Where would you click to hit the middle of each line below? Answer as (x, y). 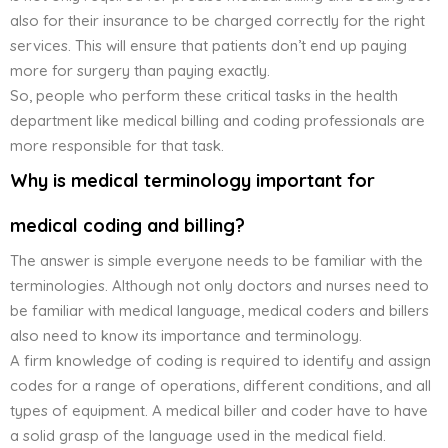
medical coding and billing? (127, 226)
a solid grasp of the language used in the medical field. (200, 436)
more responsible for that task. (117, 146)
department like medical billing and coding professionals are (217, 121)
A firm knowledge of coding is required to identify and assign (220, 361)
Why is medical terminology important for (192, 181)
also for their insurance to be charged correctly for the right (217, 21)
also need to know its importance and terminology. (186, 336)
